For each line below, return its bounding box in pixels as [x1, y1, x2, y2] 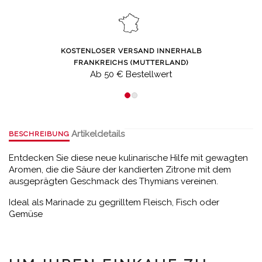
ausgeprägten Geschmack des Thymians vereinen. [9, 176, 218, 187]
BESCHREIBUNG [9, 130, 70, 138]
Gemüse [9, 209, 43, 219]
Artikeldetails [71, 129, 125, 139]
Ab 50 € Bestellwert [90, 69, 172, 80]
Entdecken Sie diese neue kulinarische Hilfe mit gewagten [9, 153, 248, 163]
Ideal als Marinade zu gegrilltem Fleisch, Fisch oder [9, 197, 219, 208]
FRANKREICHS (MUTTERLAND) [74, 58, 188, 67]
